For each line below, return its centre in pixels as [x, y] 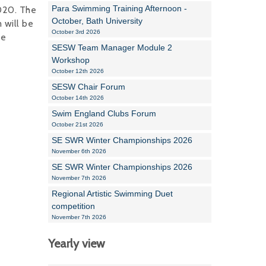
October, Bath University [97, 21]
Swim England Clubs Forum [104, 114]
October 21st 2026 [77, 125]
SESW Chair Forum [88, 87]
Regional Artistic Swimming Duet [112, 194]
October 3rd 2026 [76, 32]
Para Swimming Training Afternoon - [119, 9]
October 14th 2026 [78, 98]
